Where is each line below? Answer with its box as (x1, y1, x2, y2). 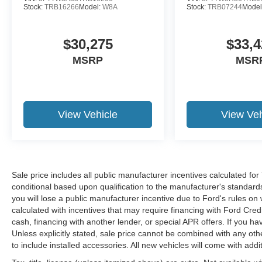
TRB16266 (44, 2, 79, 11)
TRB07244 (208, 2, 243, 11)
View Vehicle (58, 108, 118, 120)
